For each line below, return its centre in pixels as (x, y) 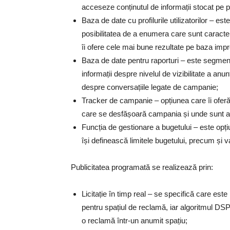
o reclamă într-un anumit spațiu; (135, 221)
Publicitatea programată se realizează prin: (142, 167)
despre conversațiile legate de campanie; (150, 87)
